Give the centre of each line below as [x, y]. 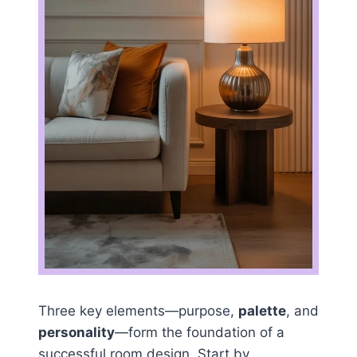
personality [76, 333]
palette [262, 311]
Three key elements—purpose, [138, 311]
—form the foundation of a [200, 333]
